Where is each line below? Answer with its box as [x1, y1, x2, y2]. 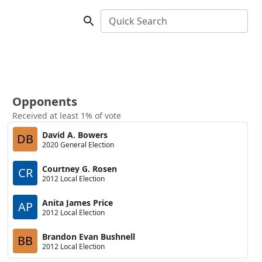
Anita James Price [42, 196, 113, 208]
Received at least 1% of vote [12, 110, 122, 121]
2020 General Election [42, 139, 115, 150]
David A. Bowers [42, 129, 108, 140]
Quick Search [109, 15, 167, 27]
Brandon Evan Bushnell [42, 230, 136, 242]
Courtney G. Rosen [42, 163, 118, 174]
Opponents [12, 94, 78, 109]
